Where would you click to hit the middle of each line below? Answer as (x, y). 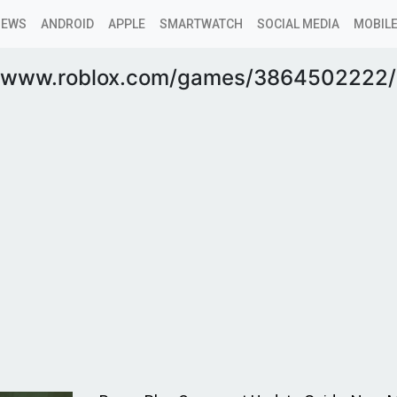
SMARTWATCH (201, 24)
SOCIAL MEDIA (298, 24)
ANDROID (67, 24)
